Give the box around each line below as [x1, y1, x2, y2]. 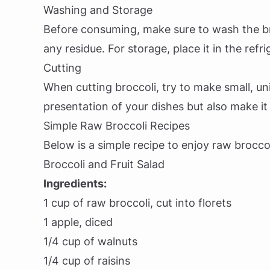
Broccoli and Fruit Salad [43, 158, 165, 171]
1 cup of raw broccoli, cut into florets [43, 196, 231, 209]
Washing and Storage [43, 4, 152, 16]
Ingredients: [43, 177, 107, 190]
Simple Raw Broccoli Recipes [43, 119, 190, 132]
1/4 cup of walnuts [43, 235, 137, 248]
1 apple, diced [43, 216, 113, 228]
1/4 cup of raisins [43, 254, 130, 267]
